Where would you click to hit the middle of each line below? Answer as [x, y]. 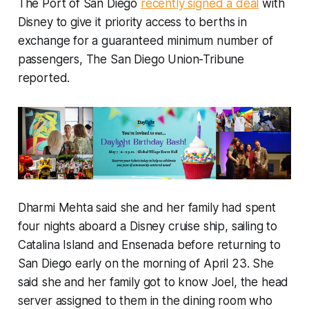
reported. [44, 78]
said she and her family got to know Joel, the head [153, 282]
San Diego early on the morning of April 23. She [146, 263]
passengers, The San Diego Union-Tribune [131, 60]
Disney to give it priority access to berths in [132, 22]
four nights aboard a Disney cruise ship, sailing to [148, 226]
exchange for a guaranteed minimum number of [145, 41]
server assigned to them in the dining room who [145, 300]
